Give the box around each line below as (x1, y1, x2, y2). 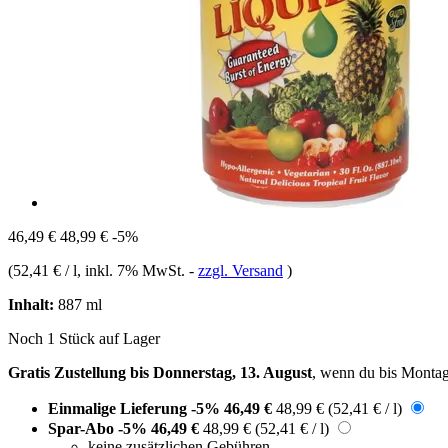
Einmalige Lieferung (48, 399, 191, 417)
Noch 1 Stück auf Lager (8, 329, 160, 347)
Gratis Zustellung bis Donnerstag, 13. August (8, 363, 312, 381)
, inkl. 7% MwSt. (77, 261, 189, 279)
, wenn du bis (312, 363, 401, 381)
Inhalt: (8, 295, 54, 313)
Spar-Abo (48, 419, 118, 437)
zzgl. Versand (198, 261, 283, 279)
